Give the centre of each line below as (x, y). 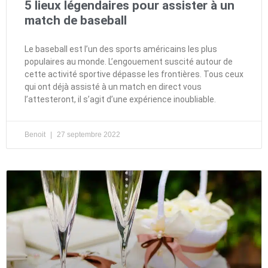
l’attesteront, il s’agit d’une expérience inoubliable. (120, 99)
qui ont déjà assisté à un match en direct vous (113, 86)
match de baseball (76, 20)
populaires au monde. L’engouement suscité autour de (129, 61)
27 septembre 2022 (88, 134)
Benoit (36, 134)
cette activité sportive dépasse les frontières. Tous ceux (134, 74)
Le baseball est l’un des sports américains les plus (121, 49)
